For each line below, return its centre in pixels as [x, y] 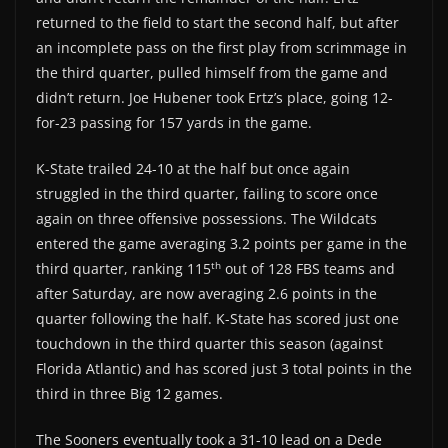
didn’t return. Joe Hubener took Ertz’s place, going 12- [214, 98]
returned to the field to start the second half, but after [217, 23]
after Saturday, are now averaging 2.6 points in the [206, 294]
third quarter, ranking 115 [123, 269]
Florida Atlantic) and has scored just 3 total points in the [224, 369]
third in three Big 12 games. [129, 394]
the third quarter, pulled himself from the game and [212, 73]
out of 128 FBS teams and [308, 269]
